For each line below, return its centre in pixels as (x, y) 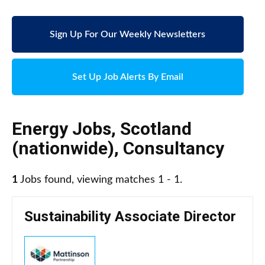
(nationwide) (63, 148)
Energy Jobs (62, 129)
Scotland (156, 129)
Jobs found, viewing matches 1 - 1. (100, 180)
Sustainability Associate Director (130, 217)
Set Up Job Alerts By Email (127, 77)
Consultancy (174, 148)
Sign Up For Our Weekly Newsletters (128, 35)
